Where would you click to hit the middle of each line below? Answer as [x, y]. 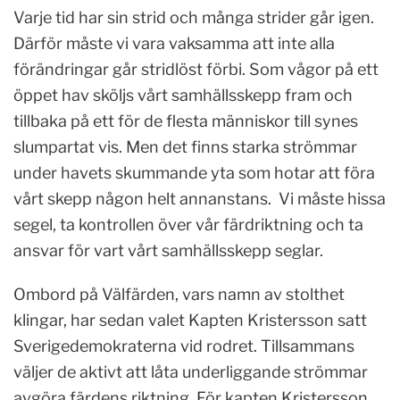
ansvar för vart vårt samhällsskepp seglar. [168, 250]
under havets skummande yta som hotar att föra [194, 172]
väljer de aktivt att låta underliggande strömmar [191, 371]
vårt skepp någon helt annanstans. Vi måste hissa [200, 198]
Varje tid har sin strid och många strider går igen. [194, 17]
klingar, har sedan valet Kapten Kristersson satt [190, 320]
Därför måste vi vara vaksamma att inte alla [174, 43]
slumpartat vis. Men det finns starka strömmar [185, 146]
